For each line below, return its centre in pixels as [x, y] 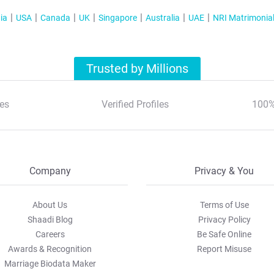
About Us [50, 205]
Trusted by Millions [137, 69]
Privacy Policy [224, 220]
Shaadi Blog [50, 220]
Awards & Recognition [50, 249]
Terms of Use [224, 205]
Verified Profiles [135, 105]
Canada [55, 18]
